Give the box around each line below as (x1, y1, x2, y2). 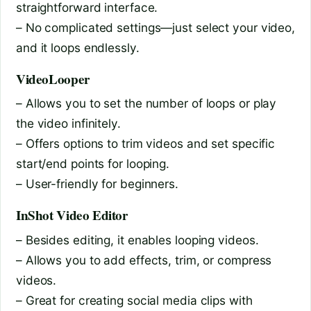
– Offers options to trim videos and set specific (16, 136, 276, 151)
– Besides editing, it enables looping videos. (16, 232, 259, 247)
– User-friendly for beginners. (16, 176, 178, 192)
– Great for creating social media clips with (16, 292, 253, 308)
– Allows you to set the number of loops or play (16, 96, 277, 111)
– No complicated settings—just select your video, (16, 20, 296, 35)
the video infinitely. (16, 116, 121, 131)
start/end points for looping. (16, 156, 170, 171)
